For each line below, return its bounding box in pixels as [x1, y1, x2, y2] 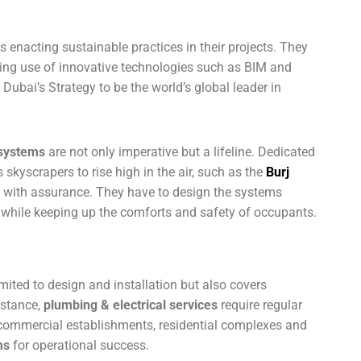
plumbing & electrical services [44, 297, 218, 313]
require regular [218, 297, 302, 313]
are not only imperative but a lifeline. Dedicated [45, 144, 315, 160]
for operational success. [10, 338, 149, 353]
